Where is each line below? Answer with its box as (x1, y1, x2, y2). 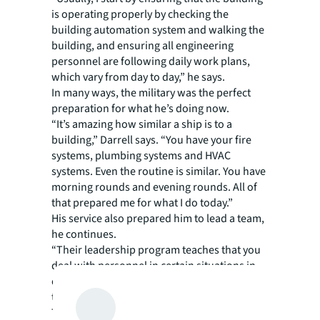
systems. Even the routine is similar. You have (51, 164, 266, 179)
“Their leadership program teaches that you (51, 242, 261, 258)
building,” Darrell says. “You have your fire (51, 132, 251, 148)
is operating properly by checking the (51, 6, 229, 22)
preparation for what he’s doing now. (51, 101, 229, 116)
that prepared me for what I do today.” (51, 195, 233, 211)
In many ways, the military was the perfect (51, 85, 251, 101)
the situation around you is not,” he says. (51, 289, 245, 305)
